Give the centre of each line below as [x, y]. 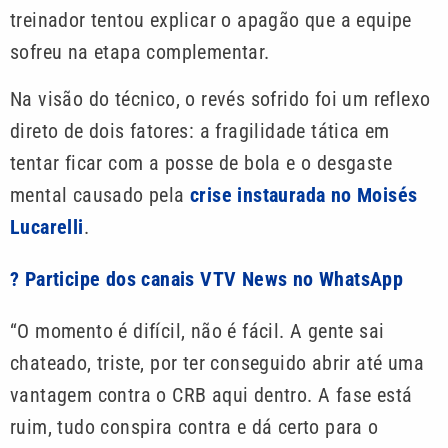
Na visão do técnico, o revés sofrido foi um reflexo [220, 98]
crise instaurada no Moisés [304, 194]
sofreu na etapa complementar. [140, 52]
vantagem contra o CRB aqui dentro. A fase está [211, 394]
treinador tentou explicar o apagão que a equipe [211, 20]
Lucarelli [47, 226]
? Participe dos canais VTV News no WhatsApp [207, 278]
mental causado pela [100, 194]
